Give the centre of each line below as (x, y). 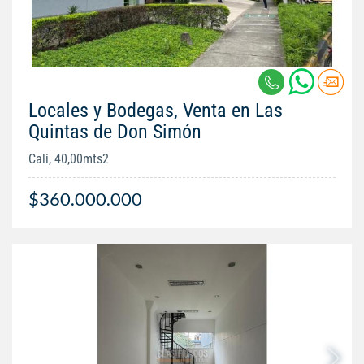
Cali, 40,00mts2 (69, 158)
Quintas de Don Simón (115, 131)
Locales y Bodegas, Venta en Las (156, 110)
